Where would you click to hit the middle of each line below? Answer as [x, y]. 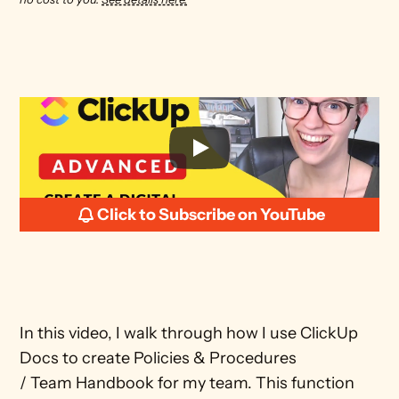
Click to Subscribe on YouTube [211, 215]
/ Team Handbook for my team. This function [187, 383]
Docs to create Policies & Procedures [159, 358]
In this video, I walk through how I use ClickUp [189, 333]
